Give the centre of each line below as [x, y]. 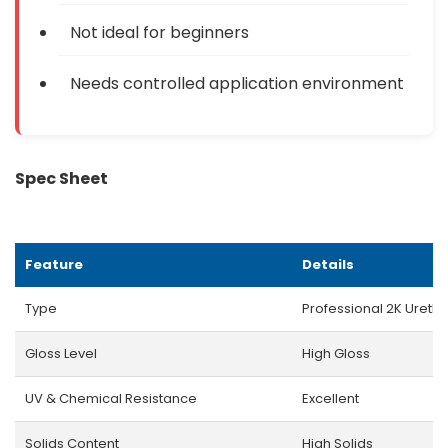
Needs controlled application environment [237, 83]
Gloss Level [61, 353]
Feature [54, 264]
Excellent [330, 398]
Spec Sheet [61, 178]
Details [328, 264]
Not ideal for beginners [159, 32]
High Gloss [336, 353]
